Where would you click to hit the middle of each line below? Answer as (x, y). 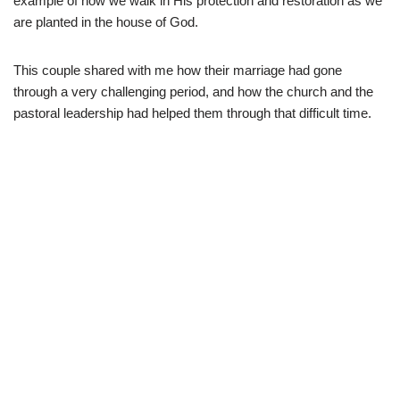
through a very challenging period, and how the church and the (193, 91)
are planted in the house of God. (106, 21)
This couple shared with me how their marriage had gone (178, 70)
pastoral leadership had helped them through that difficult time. (192, 112)
